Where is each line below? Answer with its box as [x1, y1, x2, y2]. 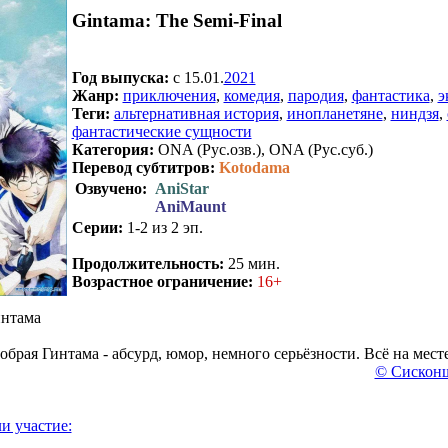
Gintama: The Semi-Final [71, 10, 282, 32]
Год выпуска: [71, 68, 169, 86]
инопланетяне [286, 104, 383, 122]
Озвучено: [74, 179, 151, 197]
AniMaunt [154, 197, 226, 215]
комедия [223, 86, 280, 104]
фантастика [351, 86, 430, 104]
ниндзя [390, 104, 439, 122]
